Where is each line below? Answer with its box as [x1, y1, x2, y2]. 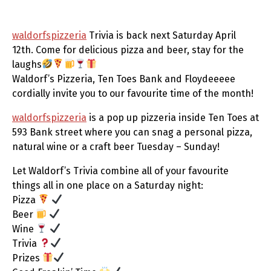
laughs [12, 58, 42, 70]
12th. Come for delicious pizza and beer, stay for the [12, 44, 244, 56]
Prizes [12, 252, 42, 264]
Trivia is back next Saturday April [87, 29, 236, 41]
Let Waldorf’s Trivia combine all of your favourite [12, 165, 229, 177]
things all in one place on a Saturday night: [12, 179, 203, 191]
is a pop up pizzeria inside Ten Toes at [87, 111, 259, 123]
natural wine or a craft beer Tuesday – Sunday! [12, 140, 220, 152]
